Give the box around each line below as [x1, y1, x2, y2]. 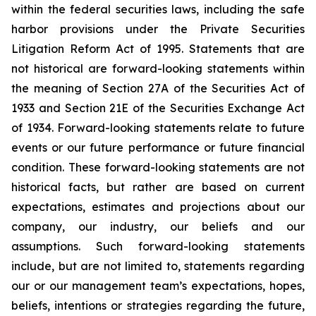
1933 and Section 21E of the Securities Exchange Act [11, 101, 305, 115]
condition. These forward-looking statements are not [11, 160, 305, 174]
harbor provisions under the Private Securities [11, 22, 305, 36]
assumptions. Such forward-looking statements [11, 239, 305, 253]
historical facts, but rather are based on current [11, 180, 305, 194]
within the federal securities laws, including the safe [11, 2, 305, 16]
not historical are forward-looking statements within [11, 61, 305, 75]
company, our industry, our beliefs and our [11, 219, 305, 233]
